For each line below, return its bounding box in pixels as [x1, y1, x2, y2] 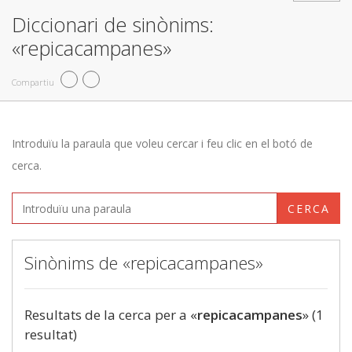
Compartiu [12, 75, 54, 88]
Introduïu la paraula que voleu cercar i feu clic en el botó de [12, 136, 313, 151]
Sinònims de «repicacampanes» [24, 251, 263, 274]
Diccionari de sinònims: [12, 11, 214, 38]
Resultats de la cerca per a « [24, 306, 197, 324]
